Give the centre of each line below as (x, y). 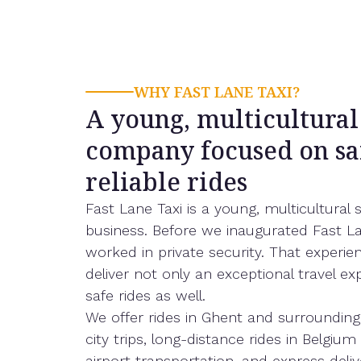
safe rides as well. (145, 295)
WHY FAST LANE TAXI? (217, 91)
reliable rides (166, 181)
